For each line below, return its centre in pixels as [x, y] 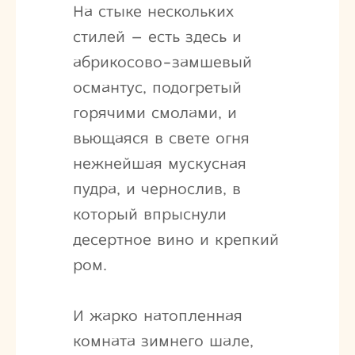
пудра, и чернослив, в [157, 189]
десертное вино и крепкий [176, 239]
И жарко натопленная [157, 315]
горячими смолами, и [155, 113]
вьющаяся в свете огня [161, 138]
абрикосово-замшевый [162, 62]
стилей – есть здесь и [157, 36]
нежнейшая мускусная [159, 163]
